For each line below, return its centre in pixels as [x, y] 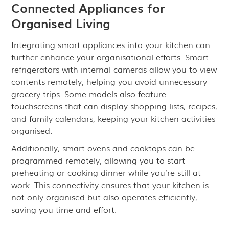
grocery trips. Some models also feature [89, 94]
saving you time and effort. [64, 209]
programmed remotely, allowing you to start [98, 160]
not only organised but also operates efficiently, [105, 197]
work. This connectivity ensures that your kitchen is [110, 185]
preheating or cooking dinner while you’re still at [106, 172]
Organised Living [61, 23]
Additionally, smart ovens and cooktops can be [103, 148]
